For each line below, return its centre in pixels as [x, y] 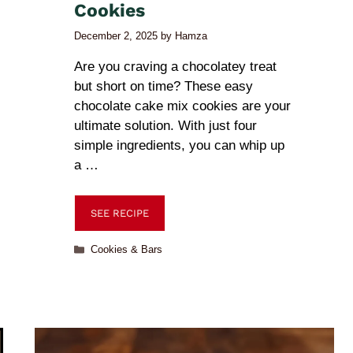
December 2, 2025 [116, 35]
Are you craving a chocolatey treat [175, 66]
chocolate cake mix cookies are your [182, 106]
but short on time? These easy [163, 86]
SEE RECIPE [120, 213]
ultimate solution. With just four [165, 125]
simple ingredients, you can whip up [179, 145]
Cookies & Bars [126, 249]
